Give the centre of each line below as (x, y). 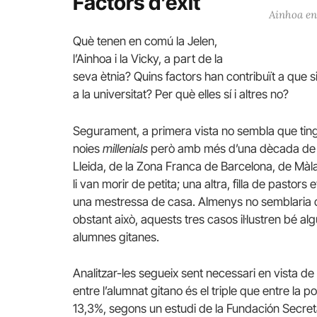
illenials (130, 148)
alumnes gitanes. (116, 237)
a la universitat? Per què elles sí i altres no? (181, 94)
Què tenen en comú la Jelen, (145, 41)
